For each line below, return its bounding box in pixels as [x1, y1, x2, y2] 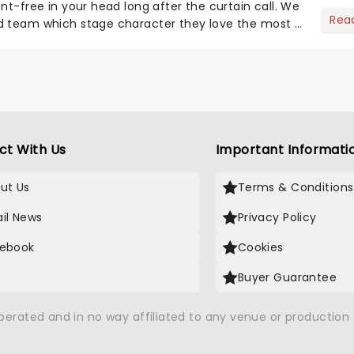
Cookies [237, 239, 284, 256]
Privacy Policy [237, 209, 317, 226]
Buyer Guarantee [237, 269, 337, 286]
